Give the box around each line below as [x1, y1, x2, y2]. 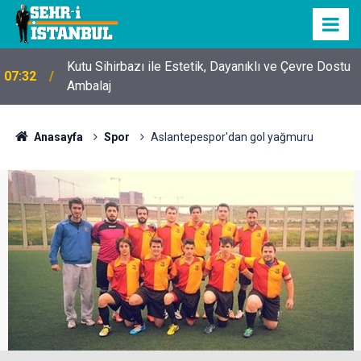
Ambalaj [67, 78, 111, 93]
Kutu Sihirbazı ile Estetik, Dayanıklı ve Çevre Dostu [67, 59, 351, 74]
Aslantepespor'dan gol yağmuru [150, 131, 313, 143]
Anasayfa [31, 131, 83, 143]
